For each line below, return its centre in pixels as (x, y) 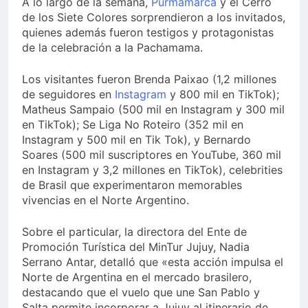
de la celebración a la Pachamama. (112, 48)
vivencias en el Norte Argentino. (106, 200)
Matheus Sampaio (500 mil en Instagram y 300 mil (153, 110)
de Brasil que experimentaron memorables (132, 185)
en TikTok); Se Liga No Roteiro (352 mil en (133, 125)
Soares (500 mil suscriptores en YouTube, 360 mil (152, 155)
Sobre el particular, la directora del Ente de (134, 232)
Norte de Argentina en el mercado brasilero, (137, 277)
